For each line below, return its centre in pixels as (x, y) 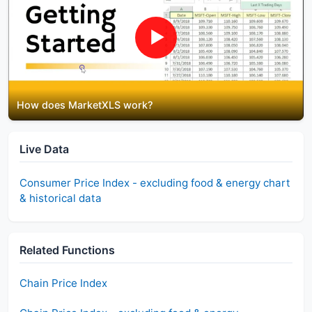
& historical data (61, 198)
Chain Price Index (63, 283)
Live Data (44, 149)
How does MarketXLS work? (85, 105)
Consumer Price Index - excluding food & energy (140, 182)
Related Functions (67, 250)
